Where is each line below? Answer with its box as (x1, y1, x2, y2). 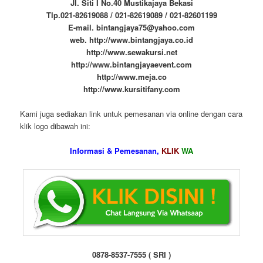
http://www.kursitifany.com (83, 83, 180, 95)
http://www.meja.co (96, 70, 167, 82)
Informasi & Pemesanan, (70, 144, 161, 156)
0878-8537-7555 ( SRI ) (92, 248, 171, 260)
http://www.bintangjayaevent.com (71, 58, 192, 70)
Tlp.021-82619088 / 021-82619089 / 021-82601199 (46, 9, 217, 21)
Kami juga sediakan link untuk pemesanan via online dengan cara (20, 107, 243, 119)
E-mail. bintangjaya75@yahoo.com (68, 21, 195, 33)
